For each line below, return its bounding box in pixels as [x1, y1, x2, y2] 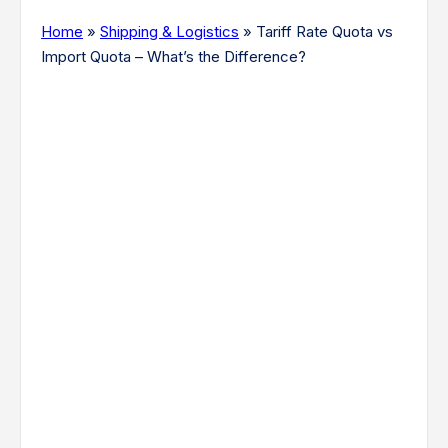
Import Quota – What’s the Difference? [41, 46, 306, 66]
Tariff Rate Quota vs [256, 21, 393, 41]
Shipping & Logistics [100, 21, 239, 41]
